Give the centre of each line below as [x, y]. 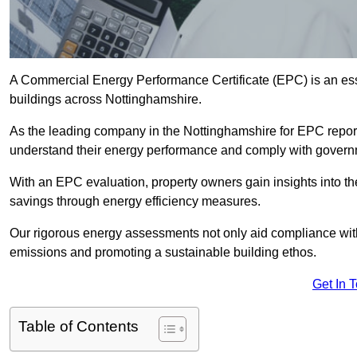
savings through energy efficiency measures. [135, 202]
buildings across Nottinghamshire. [106, 100]
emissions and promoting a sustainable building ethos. [163, 253]
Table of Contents [78, 327]
